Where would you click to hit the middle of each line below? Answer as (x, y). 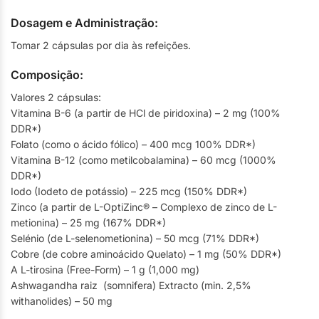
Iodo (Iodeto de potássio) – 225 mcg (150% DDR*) (129, 191)
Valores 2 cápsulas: (56, 97)
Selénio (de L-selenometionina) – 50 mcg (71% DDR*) (135, 238)
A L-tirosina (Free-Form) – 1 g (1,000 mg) (105, 269)
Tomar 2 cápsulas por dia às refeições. (101, 45)
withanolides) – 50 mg (62, 300)
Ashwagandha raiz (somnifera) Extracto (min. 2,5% (131, 285)
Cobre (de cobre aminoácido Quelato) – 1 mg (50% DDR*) (146, 253)
